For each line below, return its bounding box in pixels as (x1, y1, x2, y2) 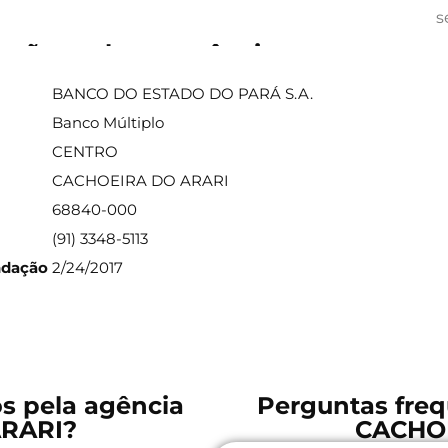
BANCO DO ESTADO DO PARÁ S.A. (52, 84, 314, 104)
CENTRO (52, 142, 119, 162)
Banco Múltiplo (52, 113, 165, 133)
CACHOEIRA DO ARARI (52, 171, 230, 191)
